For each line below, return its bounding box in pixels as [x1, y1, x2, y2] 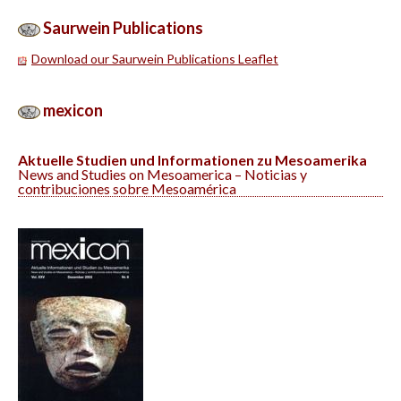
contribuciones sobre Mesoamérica [18, 180, 236, 197]
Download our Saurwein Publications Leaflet [31, 51, 278, 66]
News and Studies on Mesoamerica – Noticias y [18, 166, 307, 183]
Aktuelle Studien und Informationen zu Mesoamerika [18, 151, 367, 168]
